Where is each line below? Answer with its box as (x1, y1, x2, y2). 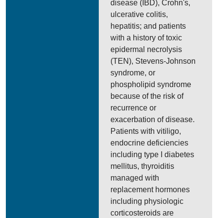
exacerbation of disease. (110, 115, 195, 124)
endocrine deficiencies (110, 139, 189, 147)
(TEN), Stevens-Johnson (110, 57, 196, 65)
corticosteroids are (110, 209, 174, 217)
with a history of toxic (110, 34, 182, 42)
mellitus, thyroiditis (110, 162, 175, 170)
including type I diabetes (110, 150, 195, 159)
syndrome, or (110, 69, 156, 77)
